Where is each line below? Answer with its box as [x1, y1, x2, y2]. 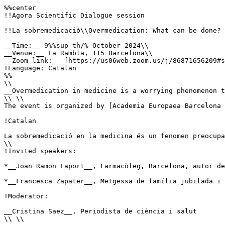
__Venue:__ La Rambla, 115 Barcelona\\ [4, 49, 153, 57]
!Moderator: [4, 192, 48, 200]
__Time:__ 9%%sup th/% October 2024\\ [4, 42, 149, 49]
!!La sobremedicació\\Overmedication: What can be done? [4, 27, 221, 34]
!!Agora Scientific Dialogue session [4, 12, 145, 19]
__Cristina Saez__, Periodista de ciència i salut [4, 207, 197, 215]
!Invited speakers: [4, 147, 76, 155]
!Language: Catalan [4, 64, 76, 72]
